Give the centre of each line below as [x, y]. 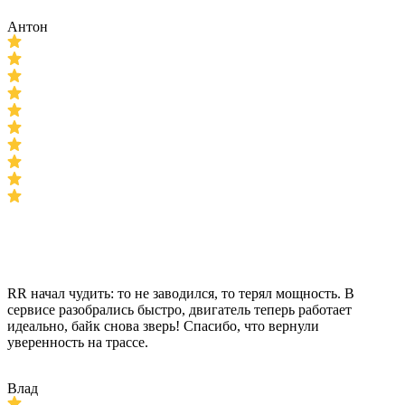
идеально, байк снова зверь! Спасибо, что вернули [163, 326]
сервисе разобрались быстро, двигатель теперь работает [179, 310]
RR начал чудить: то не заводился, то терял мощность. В [181, 293]
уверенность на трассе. [78, 342]
